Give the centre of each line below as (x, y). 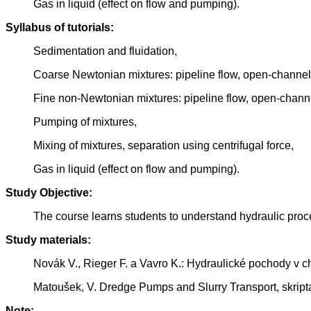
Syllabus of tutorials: (60, 28)
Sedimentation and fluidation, (105, 51)
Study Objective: (49, 193)
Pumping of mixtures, (85, 122)
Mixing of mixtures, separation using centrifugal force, (163, 146)
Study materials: (48, 240)
